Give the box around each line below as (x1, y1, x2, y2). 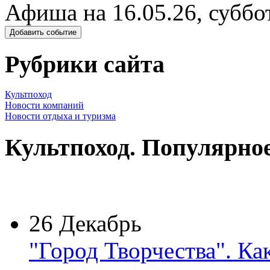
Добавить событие (10, 28, 77, 37)
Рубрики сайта (5, 50, 165, 78)
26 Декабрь (29, 210, 142, 236)
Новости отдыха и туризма (5, 111, 116, 122)
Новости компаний (5, 100, 84, 111)
